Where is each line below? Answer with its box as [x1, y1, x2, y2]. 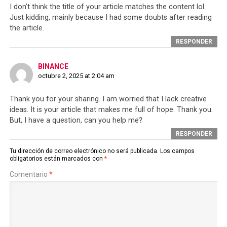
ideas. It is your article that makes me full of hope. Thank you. [9, 105, 213, 114]
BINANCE [37, 62, 68, 70]
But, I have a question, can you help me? [9, 116, 142, 125]
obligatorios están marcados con [9, 155, 104, 162]
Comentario [9, 170, 49, 178]
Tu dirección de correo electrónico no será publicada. [9, 147, 159, 155]
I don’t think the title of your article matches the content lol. [9, 3, 206, 11]
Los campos [160, 147, 195, 155]
